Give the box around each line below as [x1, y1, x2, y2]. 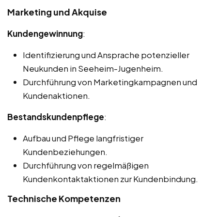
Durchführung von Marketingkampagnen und [23, 76, 197, 87]
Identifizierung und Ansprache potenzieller [23, 49, 189, 60]
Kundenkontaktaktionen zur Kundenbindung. [23, 173, 198, 184]
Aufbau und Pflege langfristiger [23, 132, 143, 143]
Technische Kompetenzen [7, 192, 121, 204]
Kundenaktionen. [23, 90, 90, 101]
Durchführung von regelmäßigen [23, 159, 149, 170]
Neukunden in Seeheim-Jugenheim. [23, 62, 163, 74]
